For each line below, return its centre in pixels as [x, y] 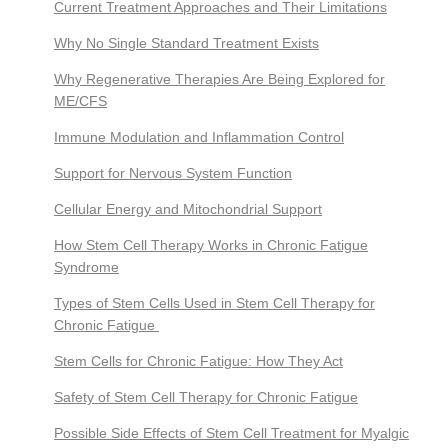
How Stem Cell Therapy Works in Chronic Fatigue [211, 245]
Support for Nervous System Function [173, 173]
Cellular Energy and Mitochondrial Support [188, 209]
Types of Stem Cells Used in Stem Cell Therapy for [214, 303]
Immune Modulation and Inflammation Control [199, 137]
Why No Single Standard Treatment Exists [186, 43]
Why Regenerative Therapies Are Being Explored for [219, 79]
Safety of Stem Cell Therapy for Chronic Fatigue [206, 397]
